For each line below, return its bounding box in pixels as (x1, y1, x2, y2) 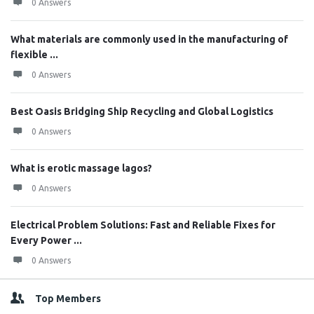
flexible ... (11, 49, 58, 60)
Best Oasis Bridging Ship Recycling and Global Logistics (11, 106, 273, 117)
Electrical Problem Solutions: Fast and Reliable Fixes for (11, 219, 275, 231)
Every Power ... (11, 235, 82, 246)
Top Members (35, 293, 101, 304)
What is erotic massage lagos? (11, 163, 152, 174)
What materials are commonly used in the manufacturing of (11, 34, 288, 45)
